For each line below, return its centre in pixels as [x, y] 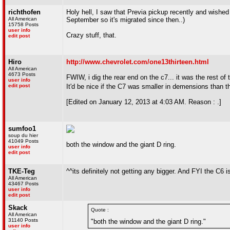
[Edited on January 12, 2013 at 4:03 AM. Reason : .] [144, 102]
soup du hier [23, 135]
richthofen [24, 12]
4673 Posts [22, 74]
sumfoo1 [22, 129]
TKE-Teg [22, 171]
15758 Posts [23, 24]
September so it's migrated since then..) [126, 20]
